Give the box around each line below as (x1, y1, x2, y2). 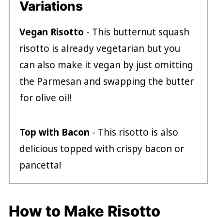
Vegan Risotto (19, 26, 84, 39)
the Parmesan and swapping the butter (19, 75, 194, 88)
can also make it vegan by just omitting (19, 59, 193, 72)
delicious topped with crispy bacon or (19, 142, 184, 155)
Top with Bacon (19, 126, 90, 139)
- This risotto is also (89, 126, 178, 139)
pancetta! (19, 159, 61, 172)
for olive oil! (19, 92, 71, 105)
